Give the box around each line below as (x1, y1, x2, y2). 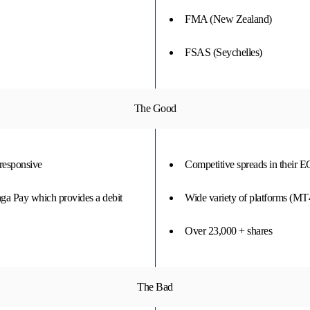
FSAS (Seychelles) (185, 46, 262, 58)
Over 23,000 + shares (185, 225, 272, 237)
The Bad (137, 281, 173, 293)
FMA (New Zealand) (185, 13, 272, 25)
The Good (134, 102, 176, 114)
